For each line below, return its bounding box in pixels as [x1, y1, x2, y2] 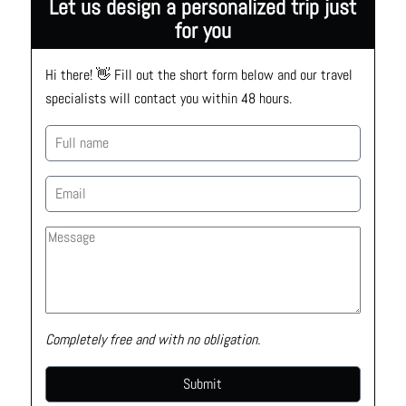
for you [174, 16, 231, 45]
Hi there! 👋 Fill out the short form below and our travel [44, 65, 353, 85]
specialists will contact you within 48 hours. [44, 89, 292, 109]
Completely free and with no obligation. [44, 330, 260, 350]
